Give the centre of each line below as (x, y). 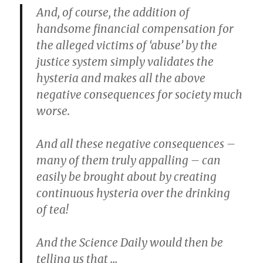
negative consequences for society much (140, 95)
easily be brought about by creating (127, 177)
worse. (53, 111)
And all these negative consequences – (136, 144)
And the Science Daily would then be (130, 242)
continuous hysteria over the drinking (134, 193)
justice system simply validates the (125, 62)
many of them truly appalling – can (129, 160)
